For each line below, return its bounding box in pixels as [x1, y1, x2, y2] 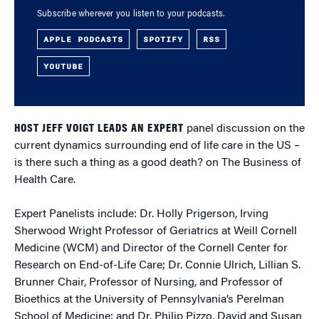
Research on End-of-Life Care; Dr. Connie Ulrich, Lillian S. [14, 260, 300, 271]
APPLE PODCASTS [43, 33, 123, 46]
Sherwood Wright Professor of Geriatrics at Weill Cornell [14, 226, 297, 237]
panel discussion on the [184, 123, 305, 135]
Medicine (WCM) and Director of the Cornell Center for [14, 243, 288, 254]
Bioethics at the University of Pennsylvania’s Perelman [14, 294, 284, 305]
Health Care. [14, 174, 75, 186]
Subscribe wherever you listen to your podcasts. [37, 10, 225, 19]
